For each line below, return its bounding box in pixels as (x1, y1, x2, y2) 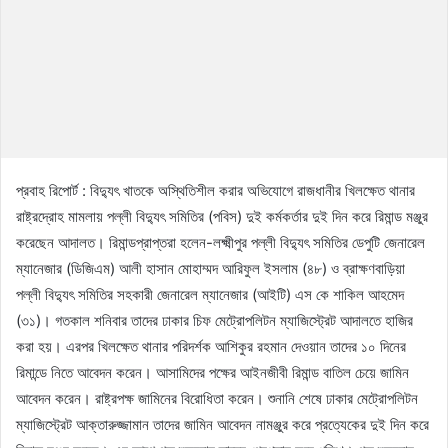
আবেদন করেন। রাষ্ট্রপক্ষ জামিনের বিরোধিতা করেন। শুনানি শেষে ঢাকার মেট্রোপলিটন (16, 388, 418, 408)
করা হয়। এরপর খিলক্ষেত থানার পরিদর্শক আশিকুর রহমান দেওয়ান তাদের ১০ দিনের (16, 336, 406, 356)
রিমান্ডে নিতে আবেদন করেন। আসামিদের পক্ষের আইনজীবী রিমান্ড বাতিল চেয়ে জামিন (16, 362, 409, 382)
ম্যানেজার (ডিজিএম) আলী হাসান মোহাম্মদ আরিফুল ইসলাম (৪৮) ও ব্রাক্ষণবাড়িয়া (16, 258, 405, 278)
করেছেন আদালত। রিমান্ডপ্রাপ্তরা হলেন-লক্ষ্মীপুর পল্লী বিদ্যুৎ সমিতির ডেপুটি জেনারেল (16, 232, 425, 252)
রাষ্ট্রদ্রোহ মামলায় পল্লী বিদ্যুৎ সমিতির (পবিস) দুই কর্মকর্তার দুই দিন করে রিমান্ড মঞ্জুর (16, 206, 428, 226)
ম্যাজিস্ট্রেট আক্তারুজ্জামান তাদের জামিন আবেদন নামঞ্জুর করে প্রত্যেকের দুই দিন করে (16, 414, 429, 434)
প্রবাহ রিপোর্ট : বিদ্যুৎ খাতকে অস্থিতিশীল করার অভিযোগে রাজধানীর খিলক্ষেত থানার (16, 180, 415, 200)
